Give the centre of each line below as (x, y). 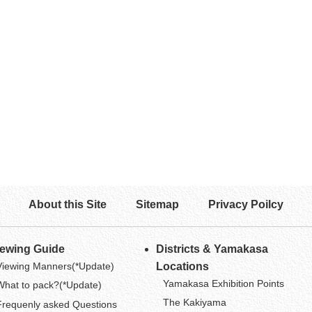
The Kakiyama (194, 303)
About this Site (67, 204)
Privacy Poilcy (246, 204)
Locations (182, 267)
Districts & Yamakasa (212, 249)
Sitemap (157, 204)
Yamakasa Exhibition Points (223, 284)
